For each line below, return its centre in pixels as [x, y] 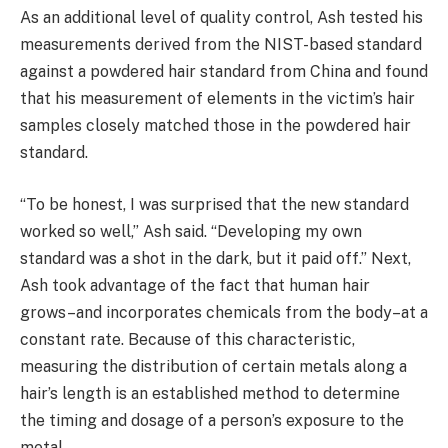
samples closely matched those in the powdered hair [215, 125]
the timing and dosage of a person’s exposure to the [212, 420]
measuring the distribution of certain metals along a [213, 366]
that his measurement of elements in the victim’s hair [217, 98]
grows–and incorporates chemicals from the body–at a [224, 312]
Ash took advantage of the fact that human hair [195, 285]
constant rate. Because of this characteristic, [187, 339]
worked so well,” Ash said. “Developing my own [191, 231]
